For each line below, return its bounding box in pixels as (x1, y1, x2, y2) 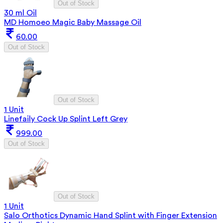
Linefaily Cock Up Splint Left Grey (4, 114, 127, 123)
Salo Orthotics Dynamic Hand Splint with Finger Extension (4, 211, 217, 220)
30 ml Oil (4, 8, 37, 17)
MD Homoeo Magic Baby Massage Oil (4, 18, 141, 26)
